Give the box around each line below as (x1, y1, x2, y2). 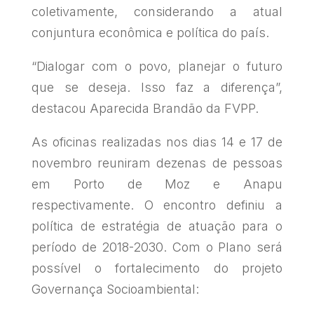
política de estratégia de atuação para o (31, 219, 283, 234)
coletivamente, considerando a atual (31, 4, 283, 20)
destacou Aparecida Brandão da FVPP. (31, 101, 259, 116)
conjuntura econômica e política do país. (31, 25, 269, 41)
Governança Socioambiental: (31, 282, 199, 297)
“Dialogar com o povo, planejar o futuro (31, 59, 283, 74)
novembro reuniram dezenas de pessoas (31, 156, 283, 171)
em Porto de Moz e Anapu (31, 177, 283, 192)
